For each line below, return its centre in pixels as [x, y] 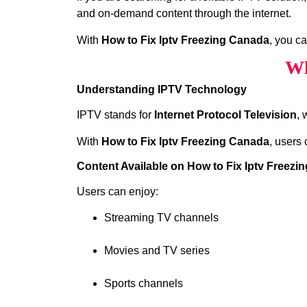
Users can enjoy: [118, 191]
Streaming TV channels [161, 218]
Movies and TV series [157, 251]
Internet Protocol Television [225, 115]
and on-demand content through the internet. [184, 14]
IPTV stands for [115, 115]
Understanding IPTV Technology [162, 90]
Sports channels [144, 284]
